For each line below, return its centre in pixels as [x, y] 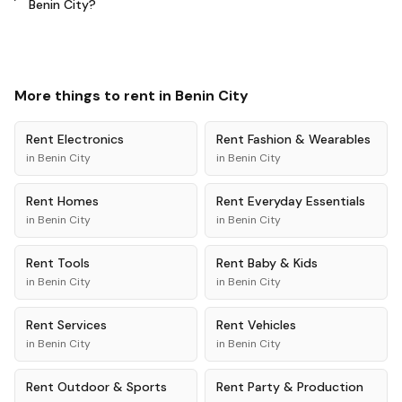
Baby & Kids [283, 263]
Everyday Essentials [306, 201]
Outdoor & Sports [112, 387]
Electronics [91, 139]
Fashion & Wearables [309, 139]
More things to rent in [95, 96]
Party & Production [306, 387]
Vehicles [272, 325]
